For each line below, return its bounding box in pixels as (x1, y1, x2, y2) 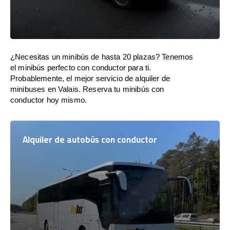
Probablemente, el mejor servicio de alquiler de (10, 74, 170, 83)
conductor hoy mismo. (10, 95, 87, 104)
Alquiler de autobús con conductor (23, 131, 157, 148)
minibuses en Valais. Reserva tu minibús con (10, 85, 164, 93)
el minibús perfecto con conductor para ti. (10, 63, 151, 72)
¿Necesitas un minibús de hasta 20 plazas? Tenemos (10, 52, 194, 61)
